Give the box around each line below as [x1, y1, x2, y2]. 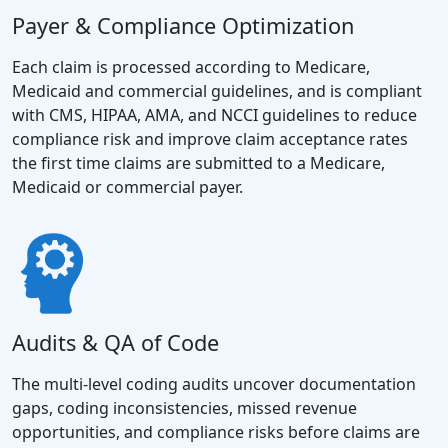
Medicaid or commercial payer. [12, 175, 243, 198]
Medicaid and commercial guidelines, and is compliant [12, 79, 422, 102]
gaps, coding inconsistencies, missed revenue [12, 397, 357, 420]
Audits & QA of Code [12, 328, 219, 358]
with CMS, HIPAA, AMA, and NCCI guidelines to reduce [12, 103, 417, 126]
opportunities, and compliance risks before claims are [12, 421, 420, 444]
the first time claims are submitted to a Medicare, [12, 151, 385, 174]
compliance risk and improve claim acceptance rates [12, 127, 408, 150]
